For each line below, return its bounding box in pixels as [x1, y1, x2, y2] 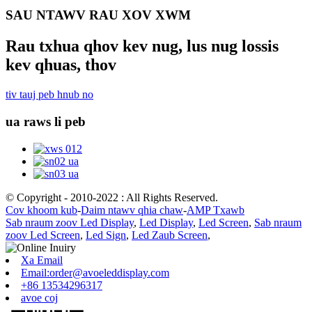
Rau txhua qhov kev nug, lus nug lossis [6, 37, 279, 56]
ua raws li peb [6, 114, 86, 129]
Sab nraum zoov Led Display [6, 216, 134, 228]
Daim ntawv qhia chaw [81, 203, 183, 216]
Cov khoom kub [6, 203, 77, 216]
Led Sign [86, 228, 126, 241]
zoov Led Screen [6, 228, 80, 241]
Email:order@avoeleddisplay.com [21, 266, 169, 279]
